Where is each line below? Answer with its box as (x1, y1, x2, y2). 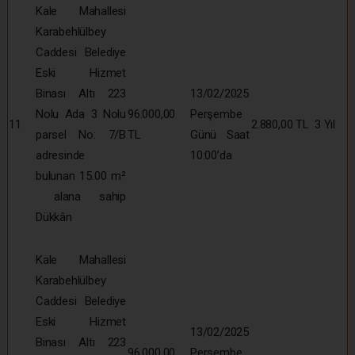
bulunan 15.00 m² (36, 168, 126, 183)
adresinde (36, 147, 86, 162)
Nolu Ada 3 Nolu (36, 106, 126, 121)
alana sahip (36, 189, 126, 204)
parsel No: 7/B (36, 127, 126, 142)
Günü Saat (190, 127, 250, 142)
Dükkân (36, 209, 72, 224)
